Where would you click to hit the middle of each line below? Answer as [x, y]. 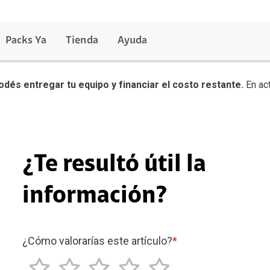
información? [95, 196]
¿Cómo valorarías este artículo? [97, 241]
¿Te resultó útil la [114, 165]
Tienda [82, 41]
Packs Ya [26, 41]
